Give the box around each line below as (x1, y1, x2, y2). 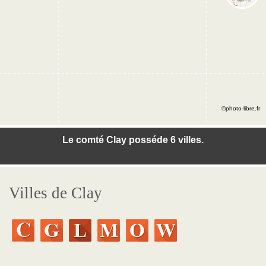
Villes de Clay (9, 184, 102, 202)
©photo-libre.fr (221, 105, 260, 112)
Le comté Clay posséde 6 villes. (62, 135, 204, 145)
